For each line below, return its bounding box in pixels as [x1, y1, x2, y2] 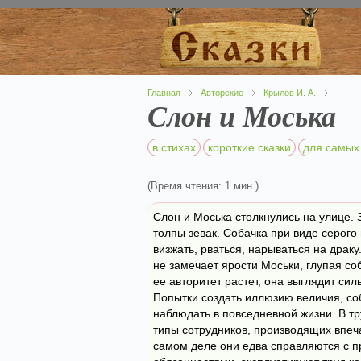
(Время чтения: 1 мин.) [147, 180, 259, 192]
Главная [147, 88, 180, 98]
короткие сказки [208, 141, 291, 154]
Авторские [201, 88, 243, 98]
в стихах [152, 141, 196, 154]
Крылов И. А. [263, 88, 316, 98]
